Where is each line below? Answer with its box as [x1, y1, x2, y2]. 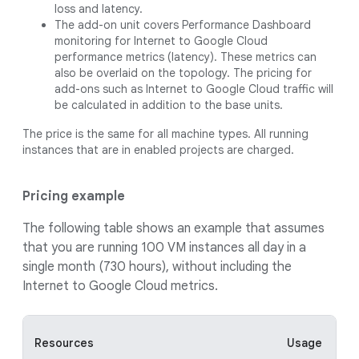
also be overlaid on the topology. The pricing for [54, 66, 312, 80]
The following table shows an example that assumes [22, 220, 325, 236]
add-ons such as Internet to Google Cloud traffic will [54, 82, 333, 96]
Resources [34, 336, 94, 350]
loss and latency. [54, 2, 143, 16]
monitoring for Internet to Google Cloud [54, 34, 268, 48]
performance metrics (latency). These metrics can [54, 50, 317, 64]
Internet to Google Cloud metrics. [22, 278, 218, 294]
